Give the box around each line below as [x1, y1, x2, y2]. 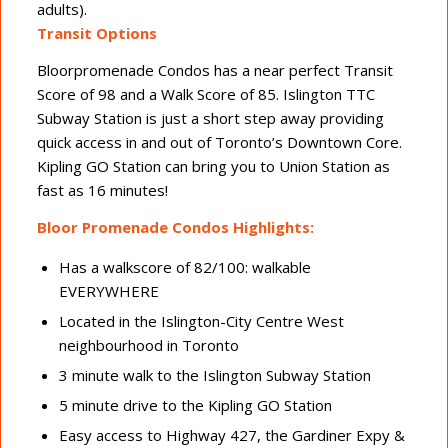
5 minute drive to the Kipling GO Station [58, 394, 332, 415]
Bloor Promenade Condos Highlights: [36, 216, 314, 237]
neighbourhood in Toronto [58, 334, 239, 355]
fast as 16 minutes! [36, 180, 168, 201]
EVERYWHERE [58, 280, 159, 301]
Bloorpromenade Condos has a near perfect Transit [36, 60, 393, 81]
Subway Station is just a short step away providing [36, 108, 384, 129]
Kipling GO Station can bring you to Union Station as [36, 156, 390, 177]
